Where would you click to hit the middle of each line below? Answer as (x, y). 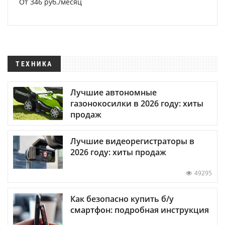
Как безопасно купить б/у (122, 199)
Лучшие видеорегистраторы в (132, 141)
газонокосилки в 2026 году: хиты (137, 104)
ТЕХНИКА (34, 64)
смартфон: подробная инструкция (140, 210)
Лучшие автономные (114, 93)
